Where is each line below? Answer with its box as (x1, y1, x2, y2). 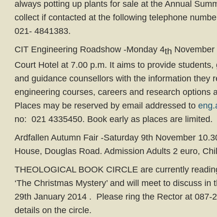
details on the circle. (15, 205, 92, 215)
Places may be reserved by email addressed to (15, 101, 198, 110)
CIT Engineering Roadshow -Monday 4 (15, 45, 165, 54)
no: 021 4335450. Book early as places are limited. (15, 114, 213, 124)
